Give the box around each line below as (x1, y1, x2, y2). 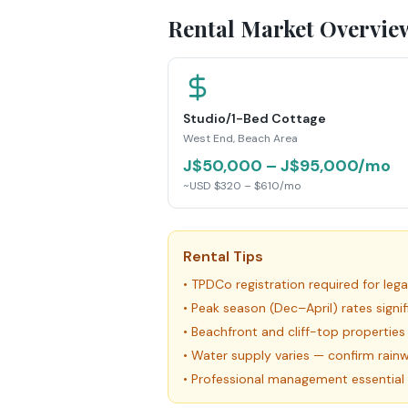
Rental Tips (183, 247, 263, 266)
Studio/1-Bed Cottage (183, 110, 326, 127)
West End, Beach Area (183, 131, 298, 146)
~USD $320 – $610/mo (183, 178, 301, 193)
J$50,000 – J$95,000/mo (183, 155, 391, 177)
